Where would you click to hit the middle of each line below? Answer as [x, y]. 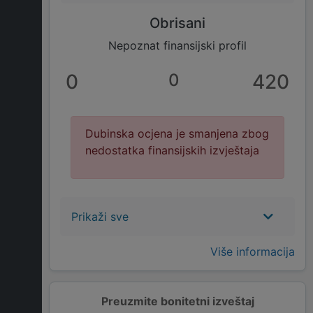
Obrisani [177, 23]
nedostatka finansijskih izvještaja [172, 151]
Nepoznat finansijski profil [177, 46]
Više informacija [253, 252]
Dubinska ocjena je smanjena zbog [177, 134]
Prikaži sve [100, 217]
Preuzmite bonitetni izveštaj [177, 301]
